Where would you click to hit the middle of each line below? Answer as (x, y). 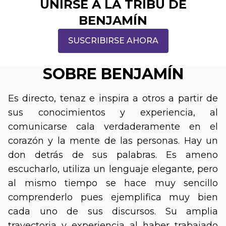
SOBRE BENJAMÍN (113, 74)
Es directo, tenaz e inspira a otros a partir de (113, 98)
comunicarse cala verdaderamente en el (113, 127)
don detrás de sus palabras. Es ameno (113, 155)
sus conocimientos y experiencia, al (113, 112)
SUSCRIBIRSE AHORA (113, 41)
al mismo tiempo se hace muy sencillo (113, 183)
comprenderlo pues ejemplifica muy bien (113, 197)
